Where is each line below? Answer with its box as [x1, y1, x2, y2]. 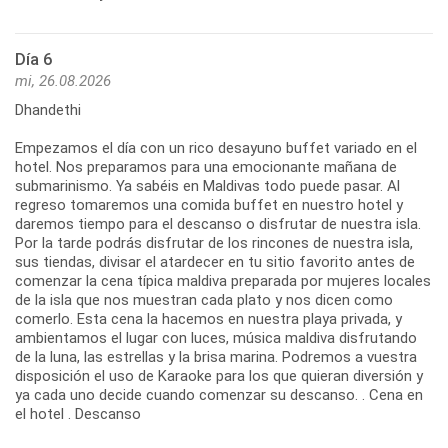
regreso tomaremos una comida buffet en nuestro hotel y [15, 195, 403, 214]
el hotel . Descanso [15, 404, 141, 423]
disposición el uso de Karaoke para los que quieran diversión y [15, 366, 423, 385]
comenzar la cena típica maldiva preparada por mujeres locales [15, 271, 431, 290]
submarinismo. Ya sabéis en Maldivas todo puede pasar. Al [15, 176, 400, 195]
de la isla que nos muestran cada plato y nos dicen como [15, 290, 393, 309]
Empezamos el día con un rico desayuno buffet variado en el [15, 138, 417, 157]
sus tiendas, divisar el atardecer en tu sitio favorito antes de [15, 252, 415, 271]
